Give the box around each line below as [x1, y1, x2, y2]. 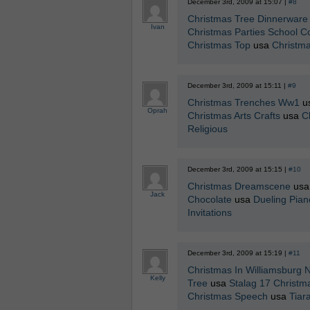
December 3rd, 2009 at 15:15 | [187, 165, 289, 173]
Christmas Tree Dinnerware [187, 13, 308, 24]
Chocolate [187, 194, 232, 205]
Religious [187, 123, 228, 134]
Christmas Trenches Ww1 [187, 97, 300, 108]
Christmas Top [187, 39, 250, 51]
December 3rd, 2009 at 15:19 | [187, 249, 289, 257]
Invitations [187, 207, 232, 218]
